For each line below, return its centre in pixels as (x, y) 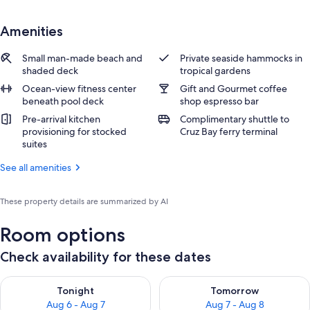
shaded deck (50, 71)
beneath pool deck (63, 101)
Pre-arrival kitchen (61, 119)
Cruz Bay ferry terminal (229, 131)
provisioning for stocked (74, 131)
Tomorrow (235, 291)
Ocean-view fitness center (79, 89)
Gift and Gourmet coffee (234, 89)
